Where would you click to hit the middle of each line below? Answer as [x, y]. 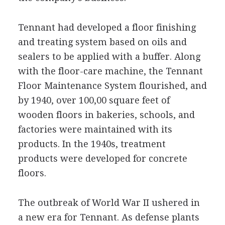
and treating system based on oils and [102, 42]
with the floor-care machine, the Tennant [110, 71]
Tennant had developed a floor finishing [107, 27]
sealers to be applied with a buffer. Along [109, 56]
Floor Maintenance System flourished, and [112, 85]
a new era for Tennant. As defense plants [108, 217]
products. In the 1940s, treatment [92, 144]
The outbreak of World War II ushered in [109, 202]
